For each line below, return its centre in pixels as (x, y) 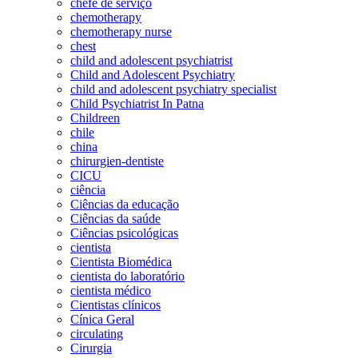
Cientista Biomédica (121, 261)
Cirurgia (91, 348)
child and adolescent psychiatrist (151, 60)
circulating (97, 333)
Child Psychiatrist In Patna (137, 103)
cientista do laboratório (127, 276)
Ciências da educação (125, 204)
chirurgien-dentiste (117, 161)
